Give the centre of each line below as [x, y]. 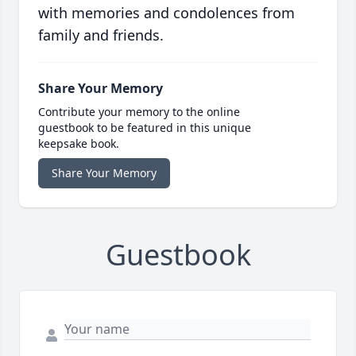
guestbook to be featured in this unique [145, 128]
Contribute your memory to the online [139, 112]
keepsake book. [79, 144]
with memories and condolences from [166, 13]
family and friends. [101, 35]
